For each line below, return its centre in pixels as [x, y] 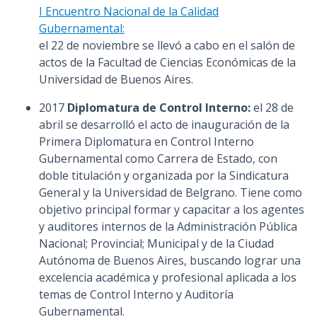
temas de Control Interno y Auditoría [136, 294]
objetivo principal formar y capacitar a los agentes [172, 209]
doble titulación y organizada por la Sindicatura [164, 175]
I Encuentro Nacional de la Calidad [129, 11]
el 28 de [272, 108]
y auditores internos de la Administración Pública [168, 226]
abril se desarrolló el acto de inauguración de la [164, 125]
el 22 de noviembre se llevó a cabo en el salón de [167, 45]
